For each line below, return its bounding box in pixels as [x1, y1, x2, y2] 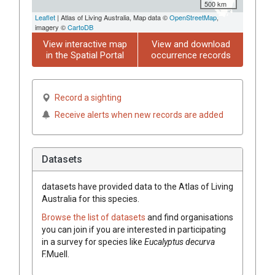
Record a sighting [55, 92, 122, 103]
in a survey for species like [42, 236, 144, 247]
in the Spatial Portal [45, 49, 124, 61]
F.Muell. [42, 249, 69, 259]
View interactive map [42, 38, 127, 50]
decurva [185, 236, 215, 247]
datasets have [42, 181, 97, 192]
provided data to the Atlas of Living [97, 181, 233, 192]
